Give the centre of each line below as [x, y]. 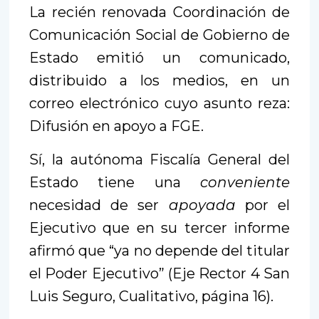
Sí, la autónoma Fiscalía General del [159, 159]
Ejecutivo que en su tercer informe [159, 228]
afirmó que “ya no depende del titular [159, 250]
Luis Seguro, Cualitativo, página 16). [151, 296]
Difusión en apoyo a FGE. [116, 126]
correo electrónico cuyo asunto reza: [159, 103]
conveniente [245, 182]
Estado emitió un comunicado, [159, 57]
